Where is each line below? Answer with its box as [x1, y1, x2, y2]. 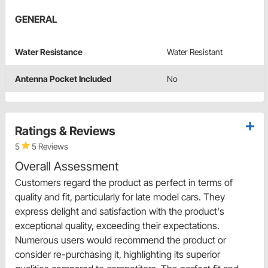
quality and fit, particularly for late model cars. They [15, 191, 225, 203]
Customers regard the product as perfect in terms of [15, 176, 233, 189]
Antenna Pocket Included [15, 74, 111, 84]
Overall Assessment [15, 159, 118, 174]
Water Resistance [15, 47, 83, 57]
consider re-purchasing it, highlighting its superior [15, 248, 220, 261]
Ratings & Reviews [15, 124, 115, 139]
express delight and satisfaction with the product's [15, 205, 224, 218]
